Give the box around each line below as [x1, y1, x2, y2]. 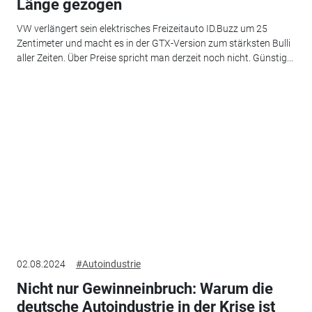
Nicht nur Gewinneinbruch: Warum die [16, 280, 273, 298]
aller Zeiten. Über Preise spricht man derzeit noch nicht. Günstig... [16, 52, 293, 63]
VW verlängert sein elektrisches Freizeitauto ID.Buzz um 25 [16, 22, 267, 34]
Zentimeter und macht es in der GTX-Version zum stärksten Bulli [16, 37, 290, 49]
